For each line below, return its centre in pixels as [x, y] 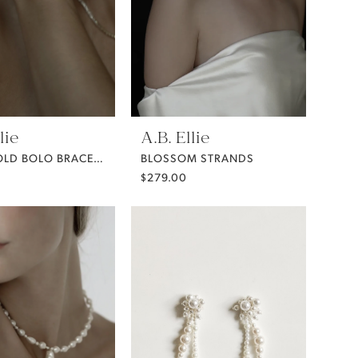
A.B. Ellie [175, 139]
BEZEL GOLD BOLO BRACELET [98, 157]
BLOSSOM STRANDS [197, 157]
